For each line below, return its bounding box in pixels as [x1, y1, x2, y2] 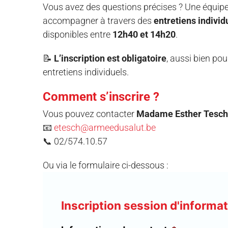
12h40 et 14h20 [112, 28, 176, 40]
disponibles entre [42, 28, 112, 40]
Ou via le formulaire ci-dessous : [42, 159, 168, 170]
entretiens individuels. [42, 66, 129, 77]
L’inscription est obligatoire [53, 52, 166, 64]
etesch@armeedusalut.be [53, 122, 156, 133]
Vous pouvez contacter [42, 108, 136, 119]
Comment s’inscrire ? [42, 89, 159, 104]
